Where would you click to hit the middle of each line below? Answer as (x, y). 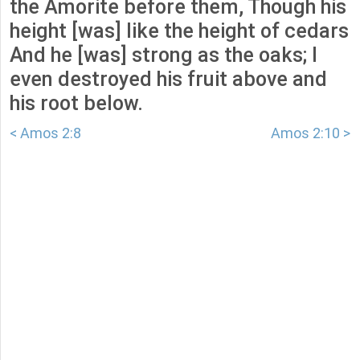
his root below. (76, 104)
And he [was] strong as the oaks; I (164, 55)
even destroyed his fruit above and (168, 80)
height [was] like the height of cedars (179, 31)
